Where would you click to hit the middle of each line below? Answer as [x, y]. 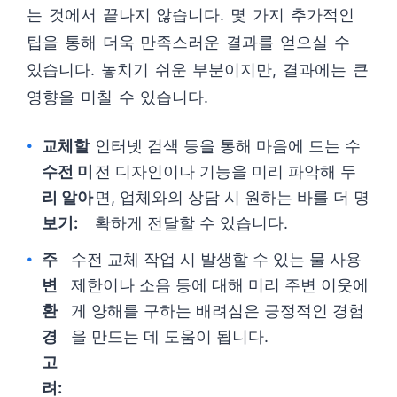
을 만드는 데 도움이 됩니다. [170, 337]
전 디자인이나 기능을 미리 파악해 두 [225, 172]
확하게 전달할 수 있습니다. [191, 223]
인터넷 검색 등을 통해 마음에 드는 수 [227, 146]
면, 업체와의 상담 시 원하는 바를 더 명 [232, 198]
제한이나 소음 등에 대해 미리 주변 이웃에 [220, 285]
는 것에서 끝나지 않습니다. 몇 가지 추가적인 [191, 15]
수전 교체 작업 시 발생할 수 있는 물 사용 [217, 260]
